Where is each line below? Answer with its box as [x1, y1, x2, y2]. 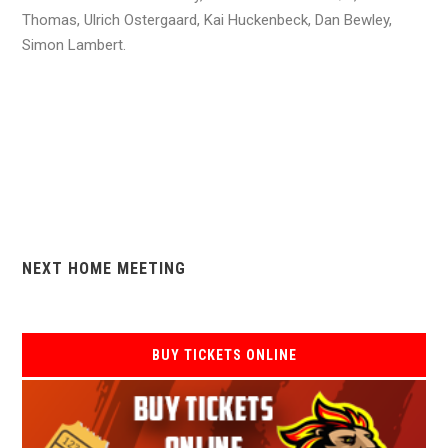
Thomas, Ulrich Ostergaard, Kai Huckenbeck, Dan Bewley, [22, 10, 392, 29]
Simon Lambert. [22, 35, 126, 54]
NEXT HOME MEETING [22, 258, 186, 278]
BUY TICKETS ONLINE [151, 346, 297, 363]
